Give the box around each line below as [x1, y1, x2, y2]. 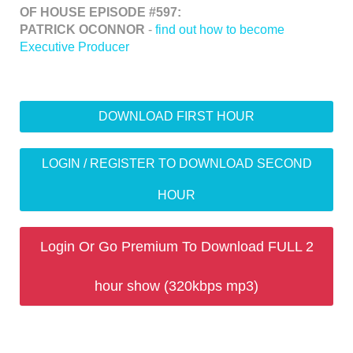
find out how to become [155, 23, 284, 36]
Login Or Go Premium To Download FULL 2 [39, 239, 314, 255]
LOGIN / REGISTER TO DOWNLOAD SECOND [41, 157, 312, 170]
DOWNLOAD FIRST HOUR [98, 110, 255, 123]
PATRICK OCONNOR [20, 23, 145, 36]
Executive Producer [20, 40, 129, 54]
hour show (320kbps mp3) [95, 278, 258, 294]
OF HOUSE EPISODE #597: [20, 6, 181, 19]
